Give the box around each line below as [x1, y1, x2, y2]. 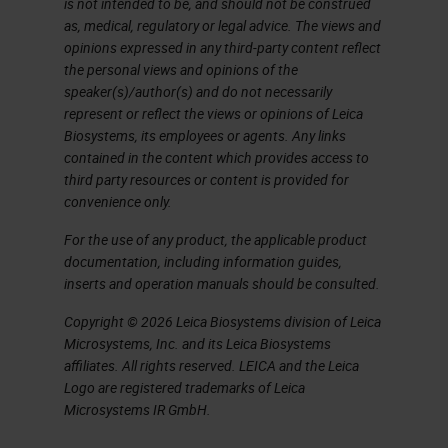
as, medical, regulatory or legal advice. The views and [64, 16, 381, 35]
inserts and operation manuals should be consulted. [64, 274, 380, 293]
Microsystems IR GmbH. [64, 400, 211, 419]
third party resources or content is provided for [64, 170, 349, 189]
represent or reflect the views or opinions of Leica [64, 104, 363, 123]
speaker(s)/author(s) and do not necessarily [64, 82, 332, 101]
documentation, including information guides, [64, 252, 342, 271]
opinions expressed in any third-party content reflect [64, 38, 381, 57]
